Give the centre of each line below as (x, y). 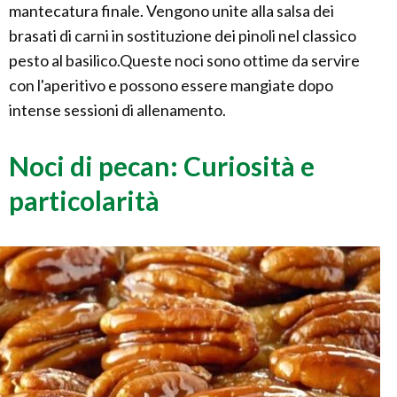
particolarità (84, 201)
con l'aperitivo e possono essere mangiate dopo (171, 86)
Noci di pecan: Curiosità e (162, 166)
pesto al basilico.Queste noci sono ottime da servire (184, 61)
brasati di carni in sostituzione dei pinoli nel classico (183, 36)
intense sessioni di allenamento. (117, 110)
